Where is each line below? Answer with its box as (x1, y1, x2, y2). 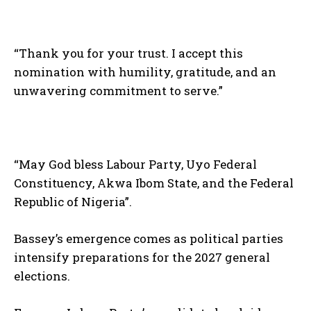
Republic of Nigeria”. (14, 193, 132, 210)
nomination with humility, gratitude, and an (14, 63, 276, 80)
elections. (14, 267, 70, 284)
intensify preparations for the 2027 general (14, 249, 270, 265)
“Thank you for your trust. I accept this (14, 44, 243, 61)
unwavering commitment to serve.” (14, 82, 223, 99)
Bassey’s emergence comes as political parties (14, 230, 283, 246)
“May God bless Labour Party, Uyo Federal (14, 155, 257, 172)
